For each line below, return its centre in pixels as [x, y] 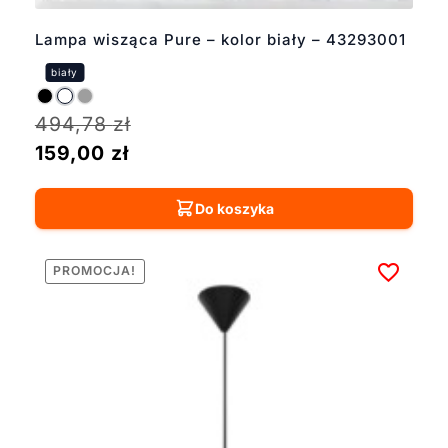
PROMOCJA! [95, 271]
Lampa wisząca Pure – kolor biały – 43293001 [220, 39]
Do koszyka [234, 208]
